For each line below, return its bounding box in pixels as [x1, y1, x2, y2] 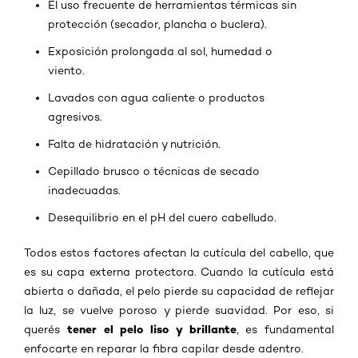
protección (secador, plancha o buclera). [48, 17, 267, 30]
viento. [48, 63, 85, 77]
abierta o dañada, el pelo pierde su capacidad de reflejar [24, 284, 334, 297]
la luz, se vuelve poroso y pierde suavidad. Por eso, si [24, 303, 334, 316]
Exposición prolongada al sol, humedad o [48, 44, 272, 58]
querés [24, 322, 67, 336]
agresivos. [48, 109, 102, 123]
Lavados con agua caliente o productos [48, 90, 265, 104]
